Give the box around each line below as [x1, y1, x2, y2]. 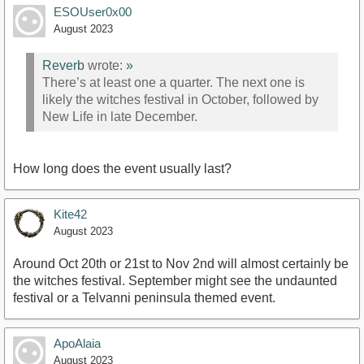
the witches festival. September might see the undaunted [13, 274, 337, 288]
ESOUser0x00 [54, 5, 132, 19]
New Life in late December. [42, 109, 197, 123]
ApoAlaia [54, 336, 101, 351]
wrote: [84, 58, 126, 72]
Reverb [42, 58, 84, 72]
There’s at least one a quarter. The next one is [42, 75, 305, 89]
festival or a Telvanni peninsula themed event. [13, 291, 275, 305]
